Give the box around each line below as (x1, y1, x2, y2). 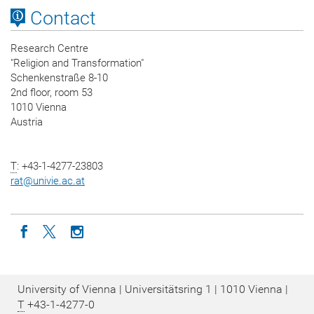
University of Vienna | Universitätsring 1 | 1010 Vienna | (18, 282, 288, 296)
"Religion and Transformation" (11, 56, 144, 69)
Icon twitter (57, 223, 123, 239)
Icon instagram (83, 223, 171, 239)
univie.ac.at (33, 174, 85, 187)
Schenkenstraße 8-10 (11, 71, 108, 84)
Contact (25, 6, 96, 29)
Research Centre (11, 41, 88, 55)
